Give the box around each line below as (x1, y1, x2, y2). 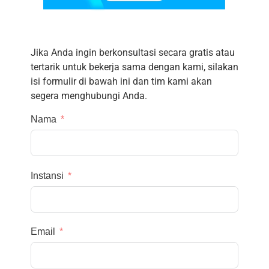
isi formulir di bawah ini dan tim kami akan (30, 75, 212, 87)
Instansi (30, 170, 64, 181)
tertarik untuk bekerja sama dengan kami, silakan (30, 61, 238, 73)
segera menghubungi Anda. (30, 89, 147, 101)
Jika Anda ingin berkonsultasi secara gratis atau (30, 46, 235, 58)
